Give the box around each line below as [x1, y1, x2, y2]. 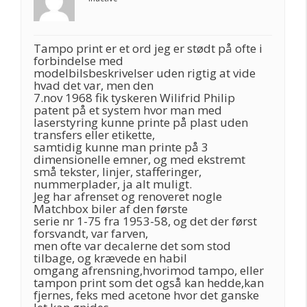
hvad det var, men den [34, 77, 153, 93]
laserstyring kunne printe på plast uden [34, 114, 248, 130]
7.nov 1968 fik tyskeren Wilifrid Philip [34, 90, 235, 106]
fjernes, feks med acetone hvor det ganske [34, 287, 259, 303]
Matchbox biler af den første [34, 201, 188, 217]
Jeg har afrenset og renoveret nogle [34, 188, 222, 204]
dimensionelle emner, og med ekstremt [34, 151, 245, 167]
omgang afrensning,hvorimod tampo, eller [34, 262, 264, 278]
